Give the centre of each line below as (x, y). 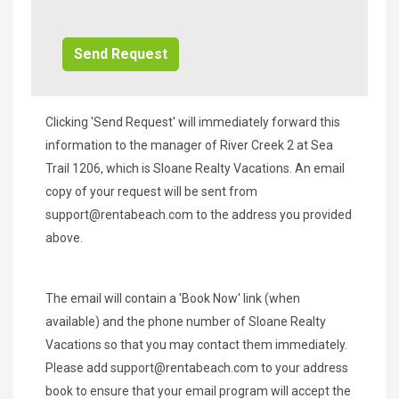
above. (64, 237)
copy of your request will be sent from (151, 191)
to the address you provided (273, 214)
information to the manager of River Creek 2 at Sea (189, 145)
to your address (303, 367)
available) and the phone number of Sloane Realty (186, 321)
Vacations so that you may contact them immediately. (196, 344)
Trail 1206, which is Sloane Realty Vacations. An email (195, 168)
